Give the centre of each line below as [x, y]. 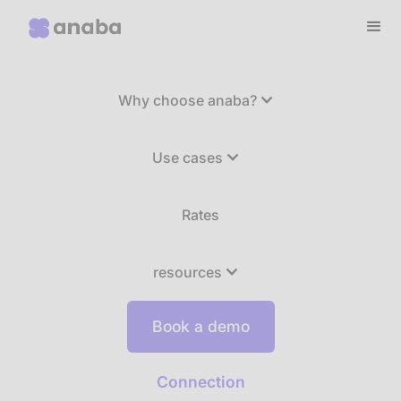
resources [187, 272]
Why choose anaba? [187, 100]
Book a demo [200, 326]
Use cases [187, 158]
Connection [200, 382]
